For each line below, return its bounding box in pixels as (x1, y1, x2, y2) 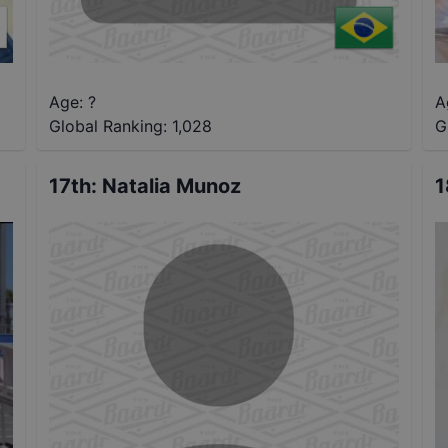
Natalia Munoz (102, 173, 242, 198)
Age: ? (49, 91, 97, 112)
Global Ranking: (49, 115, 168, 136)
